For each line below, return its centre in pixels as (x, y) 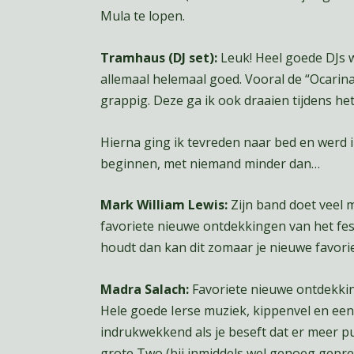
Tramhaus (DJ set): (158, 57)
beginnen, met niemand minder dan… (210, 163)
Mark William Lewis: (164, 205)
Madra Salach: (144, 289)
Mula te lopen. (142, 16)
